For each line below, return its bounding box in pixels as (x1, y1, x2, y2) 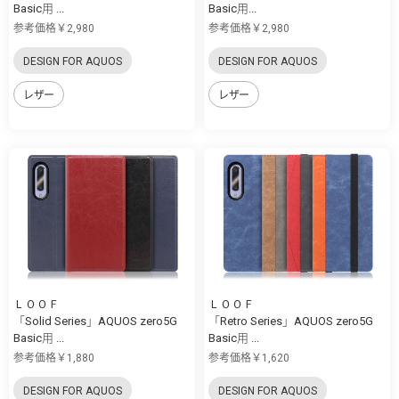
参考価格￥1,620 (208, 352, 289, 365)
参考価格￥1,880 (13, 352, 94, 365)
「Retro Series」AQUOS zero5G (208, 314, 373, 329)
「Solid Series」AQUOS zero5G (13, 314, 177, 329)
